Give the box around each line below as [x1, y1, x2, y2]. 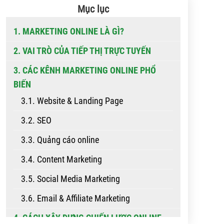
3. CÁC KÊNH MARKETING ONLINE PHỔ [13, 65, 156, 75]
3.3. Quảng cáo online [21, 134, 101, 145]
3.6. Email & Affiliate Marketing [21, 193, 130, 203]
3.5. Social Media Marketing [21, 173, 120, 184]
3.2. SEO [21, 115, 51, 125]
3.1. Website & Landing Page [21, 95, 123, 106]
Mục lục [77, 3, 109, 15]
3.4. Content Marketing [21, 154, 102, 164]
